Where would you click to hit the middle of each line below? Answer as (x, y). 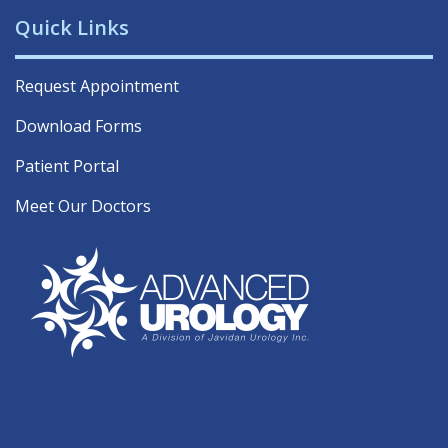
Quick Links (72, 28)
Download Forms (78, 126)
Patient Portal (67, 166)
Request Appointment (97, 86)
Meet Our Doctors (83, 206)
